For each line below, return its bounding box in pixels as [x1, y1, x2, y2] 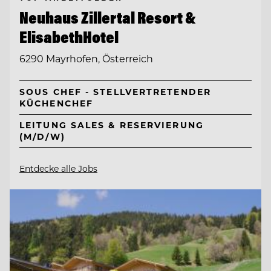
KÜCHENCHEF [19, 97, 93, 109]
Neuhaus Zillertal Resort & [19, 7, 196, 28]
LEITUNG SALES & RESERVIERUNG [19, 119, 204, 131]
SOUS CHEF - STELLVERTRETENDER [19, 86, 211, 98]
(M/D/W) [19, 131, 65, 143]
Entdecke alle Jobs [19, 162, 97, 174]
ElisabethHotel [19, 26, 119, 47]
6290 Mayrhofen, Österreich [19, 52, 153, 65]
